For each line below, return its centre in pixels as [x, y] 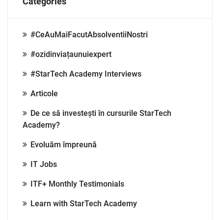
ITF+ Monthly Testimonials [77, 184]
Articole [44, 94]
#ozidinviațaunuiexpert [71, 54]
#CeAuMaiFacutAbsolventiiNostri [89, 35]
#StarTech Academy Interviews [86, 74]
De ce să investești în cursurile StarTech [101, 113]
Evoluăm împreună [64, 145]
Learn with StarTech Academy [84, 204]
